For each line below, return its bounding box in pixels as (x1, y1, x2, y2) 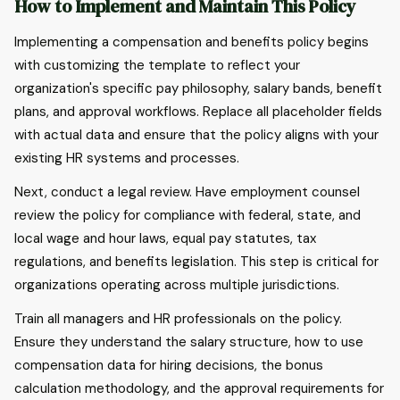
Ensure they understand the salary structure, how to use (14, 333, 363, 351)
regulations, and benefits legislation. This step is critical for (14, 253, 379, 271)
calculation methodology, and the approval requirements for (14, 379, 384, 397)
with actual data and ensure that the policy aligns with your (14, 126, 379, 144)
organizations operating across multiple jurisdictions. (14, 276, 339, 294)
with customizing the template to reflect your (14, 56, 300, 74)
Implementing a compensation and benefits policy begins (14, 33, 369, 51)
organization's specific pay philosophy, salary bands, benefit (14, 79, 382, 97)
